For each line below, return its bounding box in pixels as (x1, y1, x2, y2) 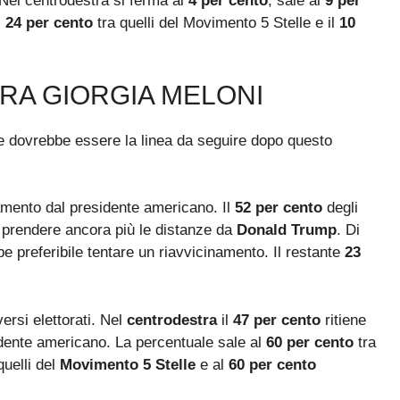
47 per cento (233, 311, 321, 329)
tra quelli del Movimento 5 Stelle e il (93, 14, 339, 32)
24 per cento (5, 14, 93, 32)
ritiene (321, 311, 366, 329)
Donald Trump (237, 221, 337, 239)
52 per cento (235, 199, 322, 217)
